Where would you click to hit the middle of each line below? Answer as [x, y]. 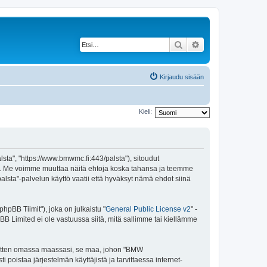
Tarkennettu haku [233, 44]
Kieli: [145, 112]
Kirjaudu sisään [182, 77]
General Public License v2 [148, 209]
